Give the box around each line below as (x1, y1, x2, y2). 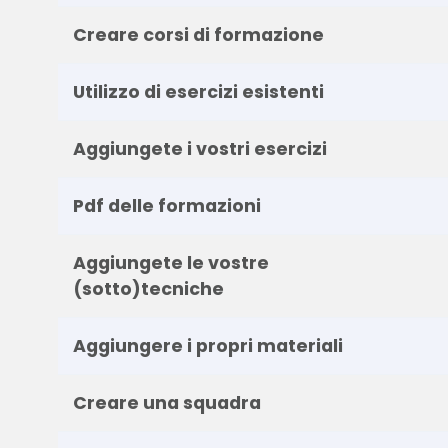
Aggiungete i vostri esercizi (72, 136, 327, 161)
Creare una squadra (72, 390, 261, 415)
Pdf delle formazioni (72, 193, 261, 218)
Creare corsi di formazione (72, 22, 324, 47)
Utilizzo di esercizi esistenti (72, 79, 324, 104)
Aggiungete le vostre (72, 250, 269, 275)
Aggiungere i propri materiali (72, 333, 343, 358)
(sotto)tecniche (72, 276, 224, 301)
